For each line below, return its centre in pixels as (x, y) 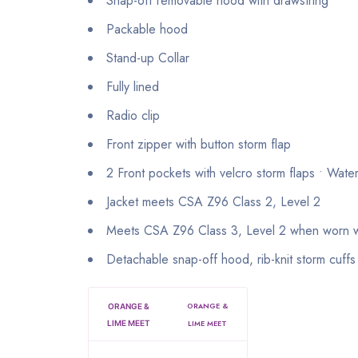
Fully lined (133, 87)
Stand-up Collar (148, 58)
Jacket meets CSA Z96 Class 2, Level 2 (213, 202)
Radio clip (133, 115)
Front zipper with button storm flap (199, 144)
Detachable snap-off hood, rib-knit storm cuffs (231, 259)
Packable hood (147, 29)
